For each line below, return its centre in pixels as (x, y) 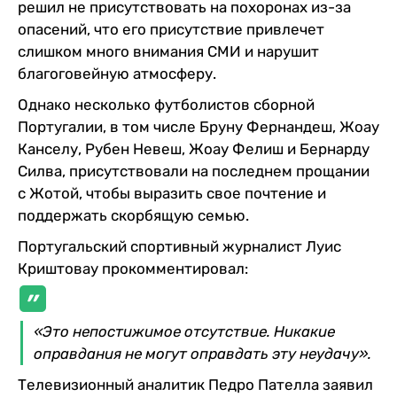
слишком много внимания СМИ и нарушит (168, 51)
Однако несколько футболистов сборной (166, 104)
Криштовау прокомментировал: (133, 268)
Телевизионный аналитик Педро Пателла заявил (195, 384)
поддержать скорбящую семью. (133, 215)
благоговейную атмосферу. (117, 73)
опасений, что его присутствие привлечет (171, 29)
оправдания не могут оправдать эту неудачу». (202, 353)
